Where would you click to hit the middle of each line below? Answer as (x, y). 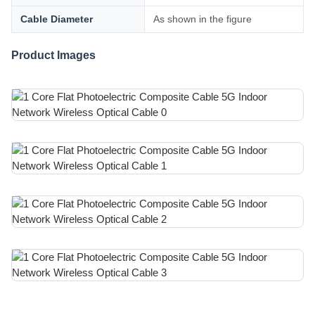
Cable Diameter (57, 19)
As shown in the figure (202, 19)
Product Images (53, 55)
